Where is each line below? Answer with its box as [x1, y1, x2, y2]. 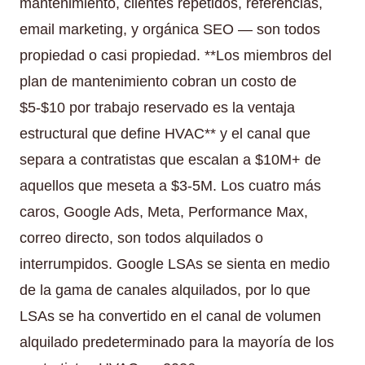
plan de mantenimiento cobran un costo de [20, 73, 297, 90]
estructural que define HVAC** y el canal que [20, 125, 310, 142]
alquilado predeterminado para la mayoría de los [20, 333, 334, 350]
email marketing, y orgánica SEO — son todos [20, 20, 320, 37]
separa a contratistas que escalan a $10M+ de [20, 151, 321, 168]
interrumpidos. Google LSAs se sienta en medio [20, 255, 330, 272]
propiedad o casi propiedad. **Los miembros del [20, 46, 332, 64]
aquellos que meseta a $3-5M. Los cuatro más [20, 177, 321, 194]
